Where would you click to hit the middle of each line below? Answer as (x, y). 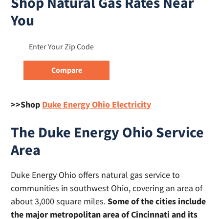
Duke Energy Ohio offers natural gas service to (96, 175)
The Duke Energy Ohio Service (108, 132)
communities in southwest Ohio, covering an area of (107, 188)
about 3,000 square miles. (59, 201)
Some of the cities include (157, 201)
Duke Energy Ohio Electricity (97, 104)
